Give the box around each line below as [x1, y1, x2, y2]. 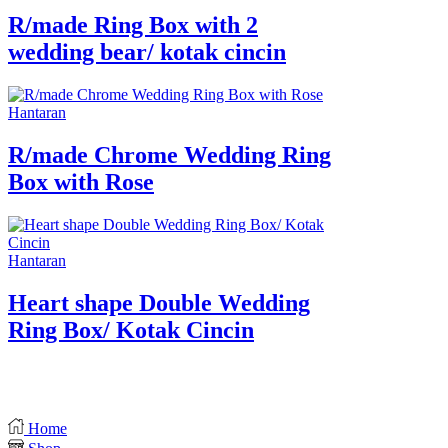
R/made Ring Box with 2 [8, 12, 258, 39]
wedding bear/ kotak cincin [8, 39, 286, 66]
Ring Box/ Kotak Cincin [8, 316, 254, 343]
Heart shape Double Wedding [8, 289, 310, 316]
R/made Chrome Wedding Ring [8, 142, 331, 169]
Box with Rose [8, 169, 154, 196]
